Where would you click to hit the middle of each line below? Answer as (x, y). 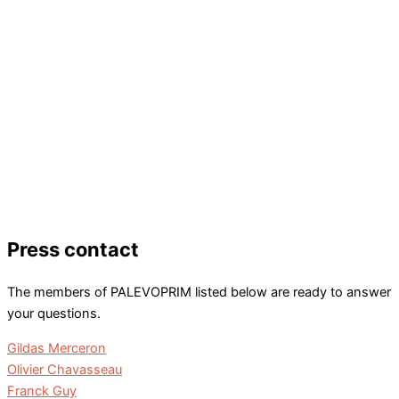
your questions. (54, 313)
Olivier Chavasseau (65, 369)
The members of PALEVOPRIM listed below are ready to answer (199, 292)
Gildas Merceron (57, 348)
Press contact (73, 249)
